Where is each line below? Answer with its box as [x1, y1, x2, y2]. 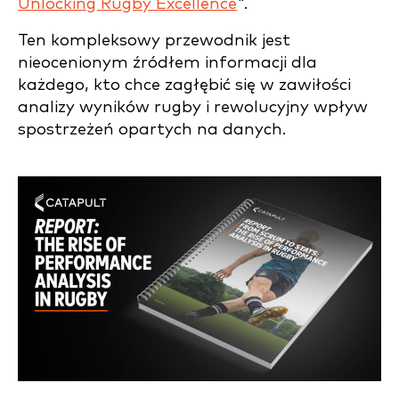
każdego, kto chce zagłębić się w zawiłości [18, 77, 351, 94]
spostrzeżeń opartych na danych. [18, 121, 286, 139]
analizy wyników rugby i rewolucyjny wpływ [18, 99, 368, 117]
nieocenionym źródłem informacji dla [18, 54, 317, 72]
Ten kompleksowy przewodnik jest [18, 32, 290, 50]
